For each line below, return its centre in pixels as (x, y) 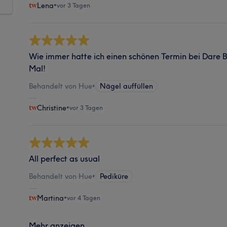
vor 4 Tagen (84, 198)
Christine (52, 108)
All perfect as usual (65, 158)
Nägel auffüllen (127, 86)
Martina (51, 198)
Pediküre (114, 176)
